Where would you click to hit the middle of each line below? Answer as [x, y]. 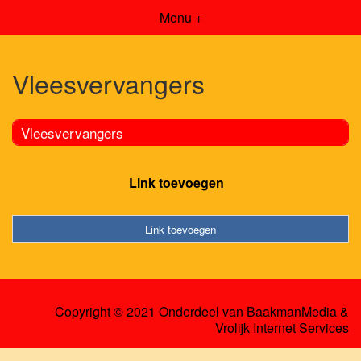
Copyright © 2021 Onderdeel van [151, 312]
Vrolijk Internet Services [282, 328]
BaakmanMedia [292, 312]
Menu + [180, 17]
